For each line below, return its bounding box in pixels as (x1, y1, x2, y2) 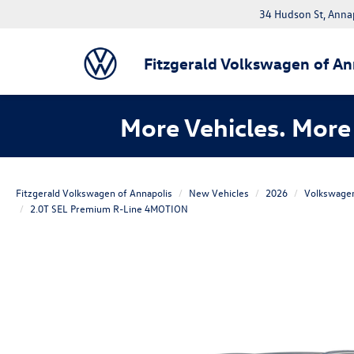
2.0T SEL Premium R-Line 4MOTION (30, 201, 188, 216)
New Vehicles (189, 186, 249, 200)
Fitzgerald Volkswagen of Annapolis (16, 186, 172, 200)
